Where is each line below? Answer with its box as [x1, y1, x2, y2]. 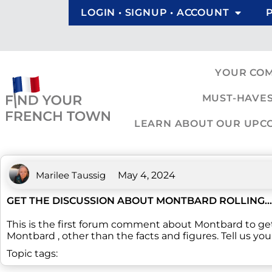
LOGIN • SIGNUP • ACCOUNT [81, 7, 229, 18]
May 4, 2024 [118, 169, 175, 181]
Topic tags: [7, 248, 58, 259]
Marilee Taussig [36, 169, 106, 181]
